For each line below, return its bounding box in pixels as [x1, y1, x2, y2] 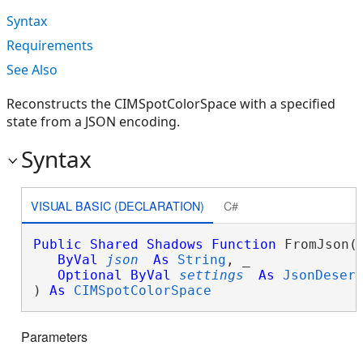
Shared [89, 237, 139, 252]
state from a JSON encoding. [6, 113, 180, 130]
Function [211, 237, 276, 252]
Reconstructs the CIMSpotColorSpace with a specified [6, 95, 335, 113]
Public [32, 237, 82, 252]
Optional [57, 267, 122, 283]
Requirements [6, 36, 93, 54]
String [177, 252, 226, 267]
